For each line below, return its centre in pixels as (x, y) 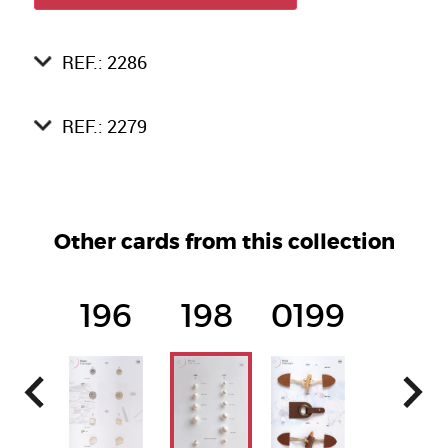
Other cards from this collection (224, 242)
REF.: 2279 (105, 126)
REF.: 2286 (105, 62)
